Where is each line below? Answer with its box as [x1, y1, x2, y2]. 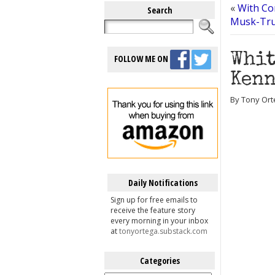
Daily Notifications [128, 177, 198, 188]
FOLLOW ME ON [114, 52, 170, 64]
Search [147, 4, 172, 16]
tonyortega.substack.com [119, 226, 207, 236]
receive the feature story [110, 205, 195, 215]
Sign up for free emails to [110, 195, 198, 205]
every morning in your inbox [110, 215, 208, 226]
